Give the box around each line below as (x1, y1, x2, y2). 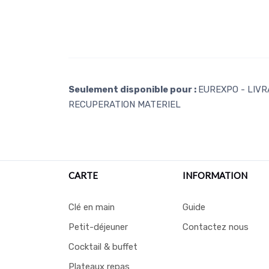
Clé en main (68, 201, 115, 213)
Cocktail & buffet (68, 241, 138, 252)
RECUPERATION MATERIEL (68, 98, 181, 110)
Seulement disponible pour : (68, 83, 198, 95)
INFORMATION (183, 169, 247, 181)
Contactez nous (183, 221, 249, 232)
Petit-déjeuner (68, 221, 128, 232)
